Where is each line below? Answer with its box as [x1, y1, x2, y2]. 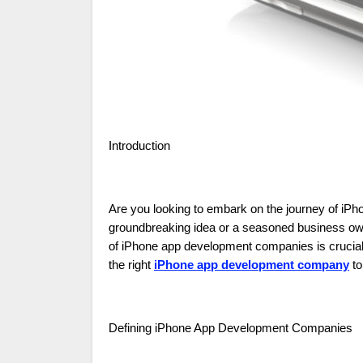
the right [109, 258, 154, 272]
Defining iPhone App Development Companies [109, 322, 352, 335]
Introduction [112, 139, 170, 153]
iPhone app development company [154, 258, 349, 272]
